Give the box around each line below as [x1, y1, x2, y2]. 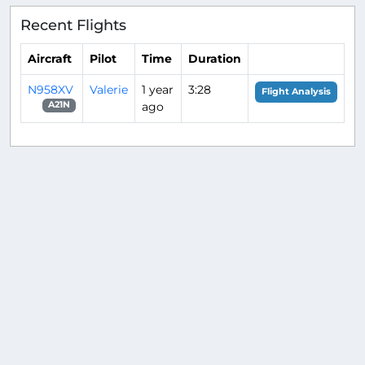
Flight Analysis [262, 86, 331, 97]
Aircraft [28, 51, 72, 66]
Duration [188, 51, 241, 66]
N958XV [28, 81, 73, 97]
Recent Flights [20, 16, 126, 34]
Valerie [90, 81, 128, 97]
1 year [142, 81, 174, 97]
